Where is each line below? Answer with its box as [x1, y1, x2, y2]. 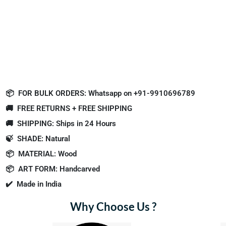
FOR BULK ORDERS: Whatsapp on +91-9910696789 [18, 88, 195, 98]
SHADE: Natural [17, 134, 70, 143]
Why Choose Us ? [70, 199, 156, 213]
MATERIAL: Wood [18, 149, 77, 158]
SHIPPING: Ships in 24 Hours [17, 119, 116, 128]
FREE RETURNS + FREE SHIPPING [17, 103, 132, 113]
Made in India [17, 179, 62, 189]
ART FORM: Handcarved [18, 164, 100, 174]
